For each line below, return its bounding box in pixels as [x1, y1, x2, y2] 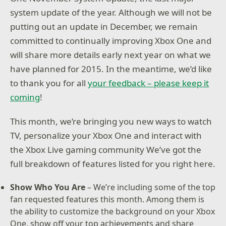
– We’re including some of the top [87, 181, 216, 193]
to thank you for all [10, 77, 88, 89]
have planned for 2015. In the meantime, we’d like [10, 63, 212, 75]
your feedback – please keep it [88, 77, 209, 89]
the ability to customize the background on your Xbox [10, 205, 215, 217]
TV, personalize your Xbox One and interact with [10, 129, 202, 141]
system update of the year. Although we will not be [10, 7, 212, 18]
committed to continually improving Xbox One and [10, 35, 212, 46]
